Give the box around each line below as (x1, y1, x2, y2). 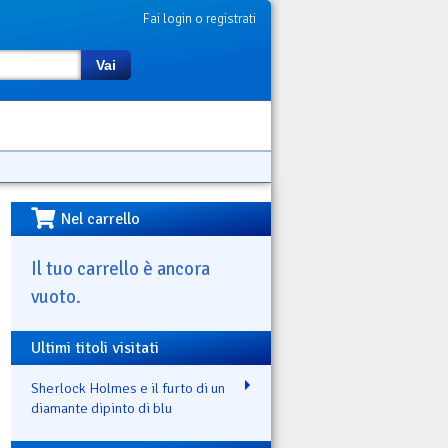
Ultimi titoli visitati (31, 337, 159, 358)
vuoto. (31, 284, 81, 308)
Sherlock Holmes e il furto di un (31, 378, 225, 397)
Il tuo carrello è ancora (31, 256, 210, 280)
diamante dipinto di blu (31, 398, 172, 417)
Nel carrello (61, 209, 141, 229)
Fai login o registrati (143, 10, 256, 27)
